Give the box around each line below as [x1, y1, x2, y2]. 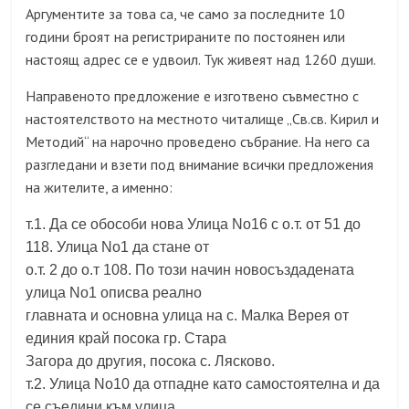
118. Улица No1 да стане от [26, 239, 210, 255]
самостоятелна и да [246, 376, 381, 392]
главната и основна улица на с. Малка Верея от [26, 308, 350, 323]
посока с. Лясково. [150, 353, 276, 369]
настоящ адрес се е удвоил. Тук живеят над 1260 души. [26, 50, 377, 68]
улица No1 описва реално [26, 285, 203, 300]
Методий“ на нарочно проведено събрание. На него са [26, 132, 371, 151]
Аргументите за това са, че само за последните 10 [26, 5, 346, 23]
